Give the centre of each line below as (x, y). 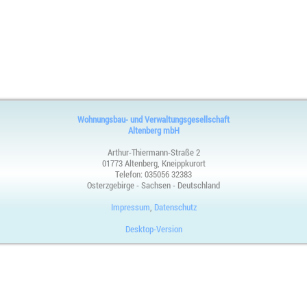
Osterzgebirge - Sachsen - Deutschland (153, 185)
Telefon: (130, 174)
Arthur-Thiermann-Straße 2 (153, 152)
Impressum (130, 207)
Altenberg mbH (153, 131)
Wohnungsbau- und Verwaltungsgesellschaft (153, 120)
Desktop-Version (153, 229)
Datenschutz (175, 207)
